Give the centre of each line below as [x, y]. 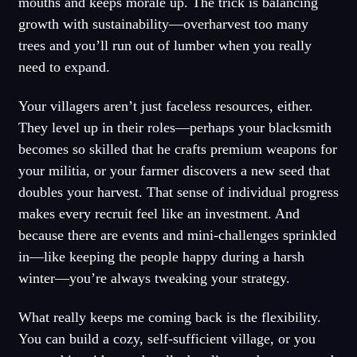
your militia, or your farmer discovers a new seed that [174, 170]
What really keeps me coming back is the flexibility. [169, 317]
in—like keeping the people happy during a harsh [161, 256]
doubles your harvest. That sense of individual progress [178, 192]
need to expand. [64, 67]
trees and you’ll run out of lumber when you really [165, 46]
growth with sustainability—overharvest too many [163, 24]
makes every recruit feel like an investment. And [159, 213]
